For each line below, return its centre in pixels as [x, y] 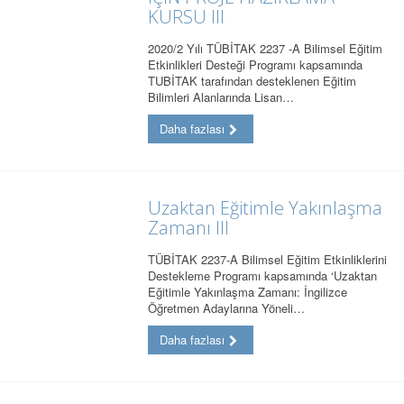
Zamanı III [189, 228]
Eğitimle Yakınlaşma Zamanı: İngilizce [248, 292]
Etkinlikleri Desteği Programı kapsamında [256, 65]
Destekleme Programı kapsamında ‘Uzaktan [263, 276]
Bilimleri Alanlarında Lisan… [221, 97]
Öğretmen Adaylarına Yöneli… [227, 308]
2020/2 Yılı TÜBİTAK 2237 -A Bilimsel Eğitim [266, 49]
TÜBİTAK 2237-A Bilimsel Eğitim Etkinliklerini [268, 260]
